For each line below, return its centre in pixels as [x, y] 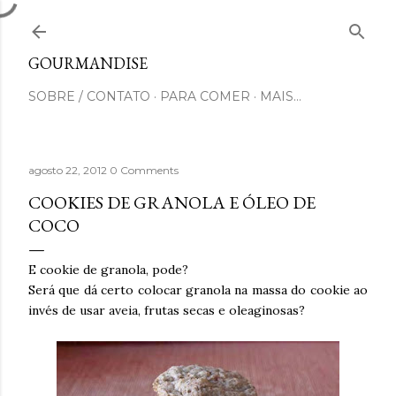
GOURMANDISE [88, 63]
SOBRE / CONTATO [89, 96]
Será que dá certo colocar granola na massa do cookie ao [198, 290]
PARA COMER [205, 96]
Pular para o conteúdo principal [198, 22]
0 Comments [144, 170]
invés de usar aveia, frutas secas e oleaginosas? [167, 310]
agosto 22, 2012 [69, 170]
